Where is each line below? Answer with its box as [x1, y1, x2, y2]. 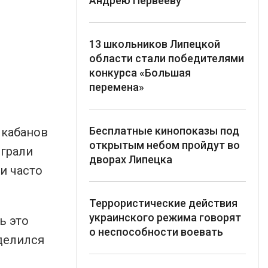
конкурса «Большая [89, 66, 191, 79]
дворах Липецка [89, 153, 172, 166]
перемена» [89, 80, 144, 93]
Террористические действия [89, 196, 237, 209]
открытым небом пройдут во [89, 138, 240, 151]
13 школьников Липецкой [89, 37, 220, 50]
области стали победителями [89, 51, 244, 65]
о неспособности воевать [89, 225, 223, 238]
